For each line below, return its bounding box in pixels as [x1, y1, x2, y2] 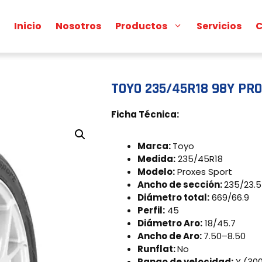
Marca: [137, 140, 173, 152]
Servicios [196, 19, 242, 33]
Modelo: [137, 166, 175, 178]
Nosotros [56, 19, 101, 33]
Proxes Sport [175, 166, 233, 178]
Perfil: [137, 204, 166, 216]
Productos [115, 19, 167, 33]
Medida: [137, 153, 176, 165]
